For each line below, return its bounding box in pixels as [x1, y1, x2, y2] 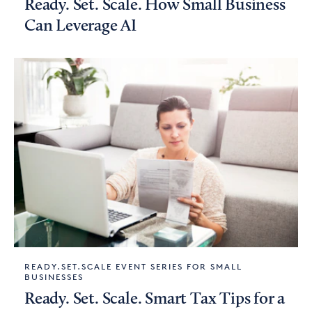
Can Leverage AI [24, 18, 137, 35]
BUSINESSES [24, 272, 84, 282]
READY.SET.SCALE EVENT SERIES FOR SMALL [24, 261, 242, 272]
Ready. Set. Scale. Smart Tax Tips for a [24, 291, 286, 308]
